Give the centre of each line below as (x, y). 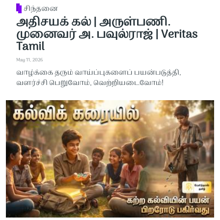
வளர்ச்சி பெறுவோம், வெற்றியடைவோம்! (90, 83)
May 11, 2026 (29, 60)
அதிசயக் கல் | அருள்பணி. (93, 22)
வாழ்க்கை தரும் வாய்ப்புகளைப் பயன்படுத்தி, (98, 73)
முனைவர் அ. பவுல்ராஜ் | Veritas (107, 35)
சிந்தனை (41, 9)
